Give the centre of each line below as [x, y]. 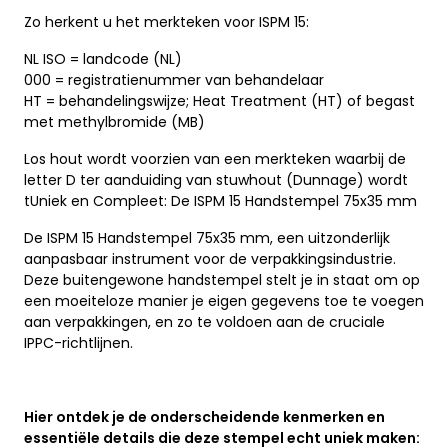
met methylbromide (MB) [114, 121]
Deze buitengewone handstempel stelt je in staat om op [222, 279]
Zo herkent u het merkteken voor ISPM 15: [166, 21]
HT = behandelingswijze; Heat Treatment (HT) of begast [219, 100]
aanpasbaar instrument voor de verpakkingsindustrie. [210, 258]
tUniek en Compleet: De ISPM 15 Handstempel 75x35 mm [220, 200]
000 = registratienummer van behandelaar [174, 79]
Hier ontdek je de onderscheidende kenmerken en [204, 416]
